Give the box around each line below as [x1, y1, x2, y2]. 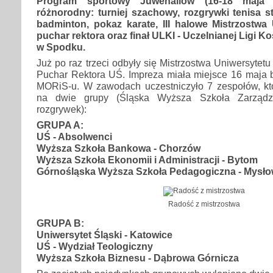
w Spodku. [37, 41, 85, 52]
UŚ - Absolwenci [37, 130, 112, 142]
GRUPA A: [37, 119, 83, 130]
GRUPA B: [37, 217, 84, 229]
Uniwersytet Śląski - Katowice [37, 229, 172, 240]
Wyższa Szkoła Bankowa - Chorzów [37, 142, 200, 154]
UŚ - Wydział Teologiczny [37, 240, 153, 252]
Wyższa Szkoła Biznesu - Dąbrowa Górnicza [37, 252, 239, 263]
